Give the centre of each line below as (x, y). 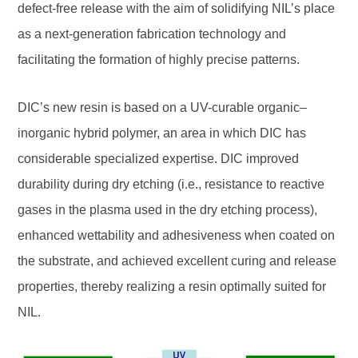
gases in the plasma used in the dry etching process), (168, 210)
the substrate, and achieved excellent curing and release (177, 261)
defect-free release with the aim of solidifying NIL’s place (177, 8)
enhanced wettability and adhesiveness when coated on (177, 235)
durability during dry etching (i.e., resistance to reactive (171, 184)
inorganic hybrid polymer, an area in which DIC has (162, 133)
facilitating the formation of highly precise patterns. (159, 60)
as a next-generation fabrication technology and (152, 34)
